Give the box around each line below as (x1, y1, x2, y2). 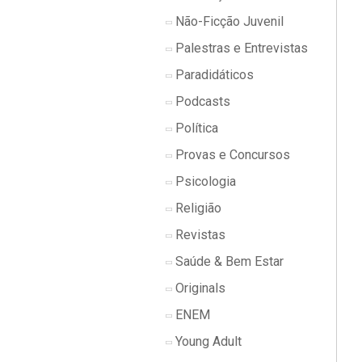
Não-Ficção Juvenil (172, 14, 284, 29)
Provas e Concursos (172, 147, 290, 162)
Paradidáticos (172, 67, 254, 82)
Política (172, 120, 218, 136)
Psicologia (172, 174, 236, 189)
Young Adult (172, 334, 242, 349)
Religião (172, 200, 221, 216)
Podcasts (172, 94, 230, 109)
